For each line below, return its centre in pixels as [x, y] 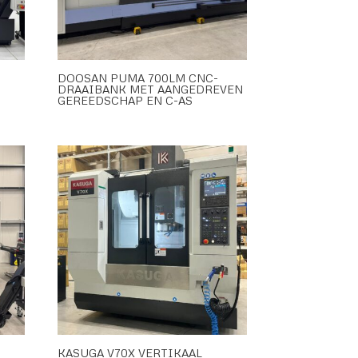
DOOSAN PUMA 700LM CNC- [138, 78]
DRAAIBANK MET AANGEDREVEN [151, 89]
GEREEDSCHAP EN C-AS [125, 101]
